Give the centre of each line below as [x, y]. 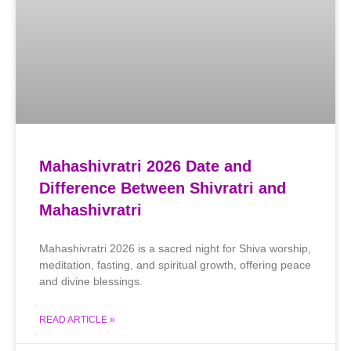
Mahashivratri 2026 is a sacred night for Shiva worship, [175, 248]
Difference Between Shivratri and [163, 188]
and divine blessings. [91, 281]
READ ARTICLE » [77, 319]
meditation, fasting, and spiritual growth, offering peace [175, 264]
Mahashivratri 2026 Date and [145, 166]
